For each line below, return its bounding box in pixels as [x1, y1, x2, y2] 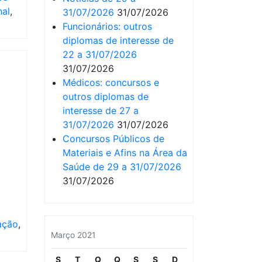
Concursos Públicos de [63, 133, 164, 144]
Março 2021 [51, 230, 96, 240]
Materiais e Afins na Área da [63, 147, 187, 158]
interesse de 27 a [63, 105, 139, 116]
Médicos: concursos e [63, 77, 159, 88]
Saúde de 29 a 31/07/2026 [63, 161, 181, 173]
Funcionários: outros [63, 20, 152, 32]
